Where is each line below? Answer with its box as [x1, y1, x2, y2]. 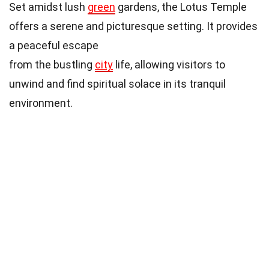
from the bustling [9, 58, 95, 71]
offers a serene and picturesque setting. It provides [9, 19, 258, 32]
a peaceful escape [9, 38, 98, 52]
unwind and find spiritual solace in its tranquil [9, 77, 226, 90]
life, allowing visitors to [113, 58, 225, 71]
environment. [9, 96, 73, 109]
